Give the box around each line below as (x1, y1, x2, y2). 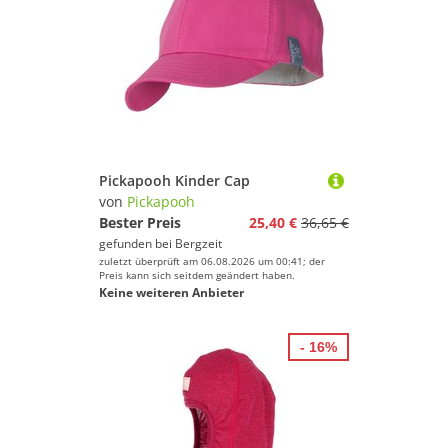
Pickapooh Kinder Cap (99, 171, 250, 190)
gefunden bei (99, 235, 175, 252)
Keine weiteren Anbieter (99, 284, 244, 301)
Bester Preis (99, 213, 181, 232)
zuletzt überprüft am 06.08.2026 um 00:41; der (99, 254, 325, 268)
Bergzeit (175, 235, 222, 252)
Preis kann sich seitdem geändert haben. (99, 268, 295, 282)
